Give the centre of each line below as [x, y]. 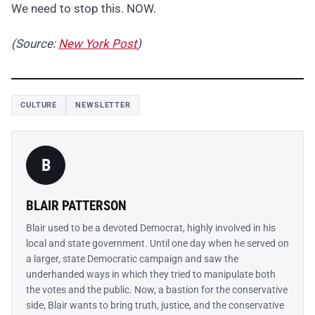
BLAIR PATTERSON [76, 206]
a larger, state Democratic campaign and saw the [132, 259]
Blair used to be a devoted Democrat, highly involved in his [151, 228]
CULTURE [39, 105]
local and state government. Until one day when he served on [157, 244]
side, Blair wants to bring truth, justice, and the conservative [155, 306]
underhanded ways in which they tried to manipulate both [151, 275]
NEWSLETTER [103, 105]
